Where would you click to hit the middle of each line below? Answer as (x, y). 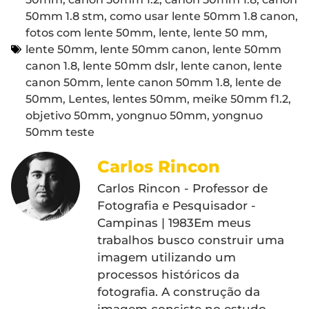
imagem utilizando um (167, 257)
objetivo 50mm (68, 115)
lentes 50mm (150, 99)
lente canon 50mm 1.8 (168, 82)
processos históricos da (168, 274)
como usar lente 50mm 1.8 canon (202, 16)
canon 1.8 (51, 66)
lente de (258, 82)
